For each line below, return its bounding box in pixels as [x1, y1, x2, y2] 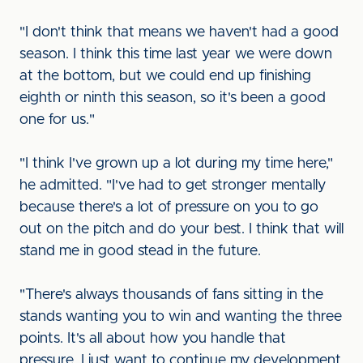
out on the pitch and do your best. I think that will [19, 222, 344, 237]
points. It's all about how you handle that [19, 331, 286, 346]
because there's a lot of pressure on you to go [19, 200, 318, 215]
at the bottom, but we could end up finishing [19, 69, 311, 83]
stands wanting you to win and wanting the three [19, 310, 342, 324]
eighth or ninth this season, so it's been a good [19, 91, 326, 105]
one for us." [19, 113, 95, 127]
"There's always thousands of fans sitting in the [19, 288, 323, 302]
